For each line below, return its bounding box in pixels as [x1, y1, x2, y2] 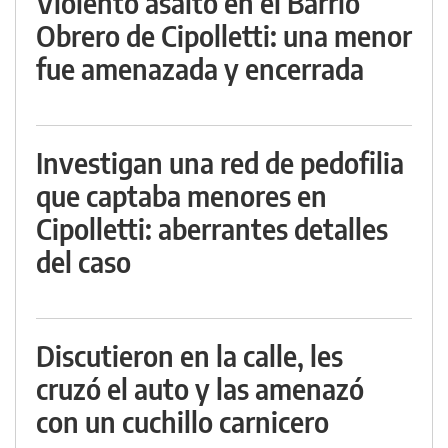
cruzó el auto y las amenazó [36, 371, 364, 406]
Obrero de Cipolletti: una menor [36, 18, 412, 53]
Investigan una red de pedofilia [36, 145, 404, 180]
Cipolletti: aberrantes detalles [36, 211, 388, 246]
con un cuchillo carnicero [36, 404, 329, 439]
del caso [36, 244, 131, 279]
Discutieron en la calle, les [36, 338, 343, 373]
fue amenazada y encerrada [36, 51, 364, 86]
